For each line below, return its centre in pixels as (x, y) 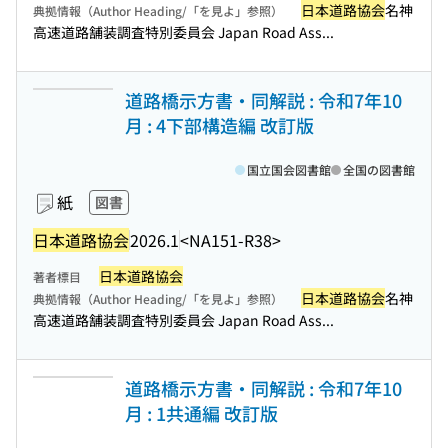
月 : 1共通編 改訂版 (201, 413)
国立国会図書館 (289, 169)
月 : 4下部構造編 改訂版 (219, 125)
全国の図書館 (379, 169)
